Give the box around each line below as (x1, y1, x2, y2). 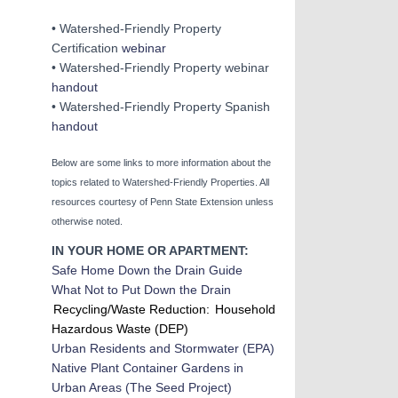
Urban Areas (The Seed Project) (51, 380, 232, 394)
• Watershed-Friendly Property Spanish (51, 99, 270, 114)
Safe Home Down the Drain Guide (51, 263, 243, 277)
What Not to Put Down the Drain (51, 283, 231, 297)
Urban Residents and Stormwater (51, 341, 239, 355)
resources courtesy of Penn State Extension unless (51, 195, 274, 207)
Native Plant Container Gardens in (51, 361, 243, 375)
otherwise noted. (51, 215, 123, 227)
